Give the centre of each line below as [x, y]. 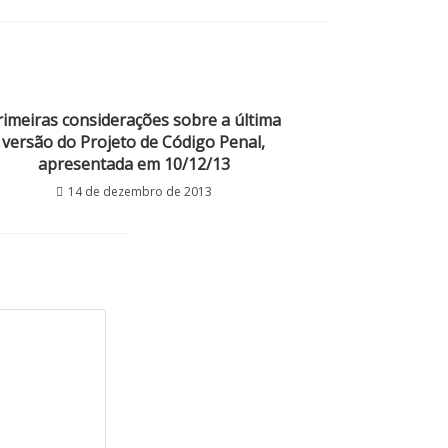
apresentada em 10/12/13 [133, 164]
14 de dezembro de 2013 [139, 191]
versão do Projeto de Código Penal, [133, 142]
